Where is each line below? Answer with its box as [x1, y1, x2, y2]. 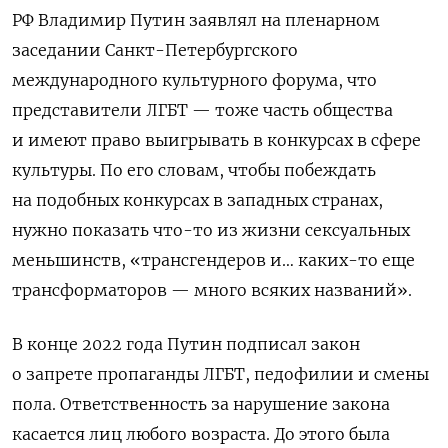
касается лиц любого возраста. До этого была [12, 424, 390, 445]
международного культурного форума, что [12, 70, 377, 91]
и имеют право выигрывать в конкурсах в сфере [12, 130, 421, 151]
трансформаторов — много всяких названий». [12, 280, 412, 301]
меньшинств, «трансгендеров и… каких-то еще [12, 250, 415, 271]
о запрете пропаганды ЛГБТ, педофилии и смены [12, 364, 429, 385]
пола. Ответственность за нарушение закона [12, 394, 390, 415]
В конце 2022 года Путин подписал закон [12, 334, 360, 355]
